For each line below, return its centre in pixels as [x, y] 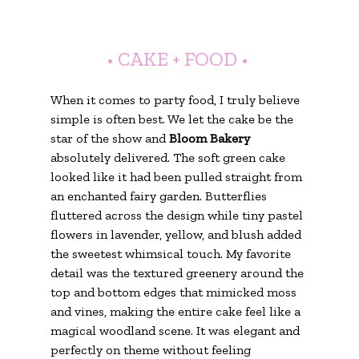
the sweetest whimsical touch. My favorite [172, 254]
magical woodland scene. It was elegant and [176, 331]
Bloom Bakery [209, 139]
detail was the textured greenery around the [178, 273]
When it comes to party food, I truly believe [176, 100]
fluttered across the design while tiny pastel [178, 216]
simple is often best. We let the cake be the [173, 119]
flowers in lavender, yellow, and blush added [177, 235]
